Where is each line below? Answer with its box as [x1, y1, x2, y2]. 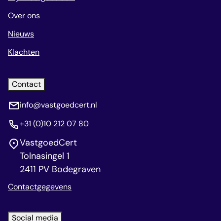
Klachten [8, 47, 39, 57]
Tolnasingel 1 [20, 149, 75, 162]
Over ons [8, 10, 40, 21]
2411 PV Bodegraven [20, 163, 101, 175]
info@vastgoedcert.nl [20, 100, 97, 110]
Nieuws [8, 29, 34, 39]
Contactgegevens [8, 181, 72, 192]
